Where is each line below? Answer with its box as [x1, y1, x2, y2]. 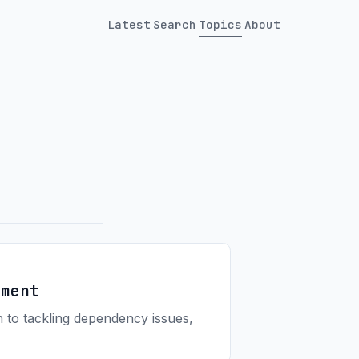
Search [153, 16, 197, 32]
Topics [199, 16, 243, 32]
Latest [107, 16, 151, 32]
